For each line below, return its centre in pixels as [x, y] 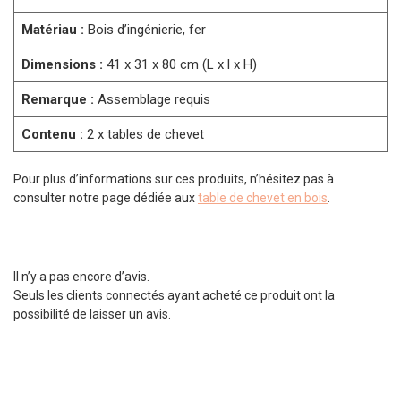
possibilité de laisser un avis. [92, 315]
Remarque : [58, 100]
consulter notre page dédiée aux [106, 197]
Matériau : [53, 30]
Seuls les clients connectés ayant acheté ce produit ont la [174, 296]
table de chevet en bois [263, 197]
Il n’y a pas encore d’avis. [81, 277]
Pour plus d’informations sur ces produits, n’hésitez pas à [174, 179]
